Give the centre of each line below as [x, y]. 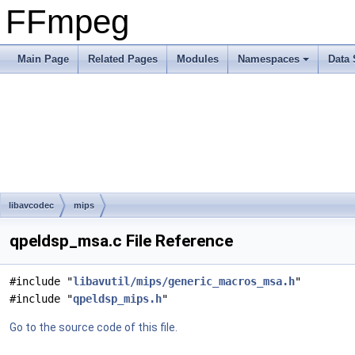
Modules [198, 59]
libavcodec [31, 205]
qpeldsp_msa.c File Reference [121, 241]
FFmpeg [67, 22]
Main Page [43, 59]
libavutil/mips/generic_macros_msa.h [184, 281]
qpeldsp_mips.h [117, 299]
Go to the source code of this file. [94, 327]
